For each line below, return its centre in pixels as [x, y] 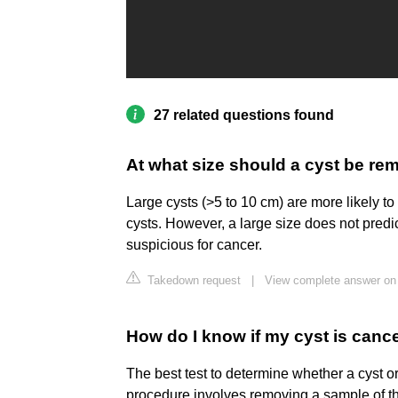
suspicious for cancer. [194, 245]
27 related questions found [244, 115]
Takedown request [192, 281]
